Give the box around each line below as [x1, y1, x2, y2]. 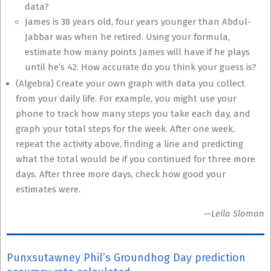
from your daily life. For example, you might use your [16, 93, 237, 104]
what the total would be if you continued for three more [16, 154, 255, 165]
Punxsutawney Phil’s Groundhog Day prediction [7, 251, 246, 264]
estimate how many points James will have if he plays [25, 47, 250, 57]
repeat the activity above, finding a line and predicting [16, 139, 243, 149]
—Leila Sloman [204, 208, 264, 219]
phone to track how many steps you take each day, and [16, 108, 250, 119]
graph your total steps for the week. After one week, [16, 123, 235, 134]
